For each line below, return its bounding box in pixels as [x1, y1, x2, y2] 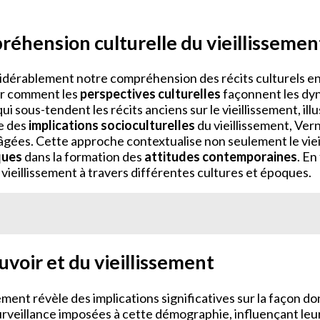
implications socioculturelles [29, 117, 195, 134]
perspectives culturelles [80, 86, 221, 102]
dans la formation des [22, 149, 144, 165]
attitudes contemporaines [144, 149, 297, 165]
